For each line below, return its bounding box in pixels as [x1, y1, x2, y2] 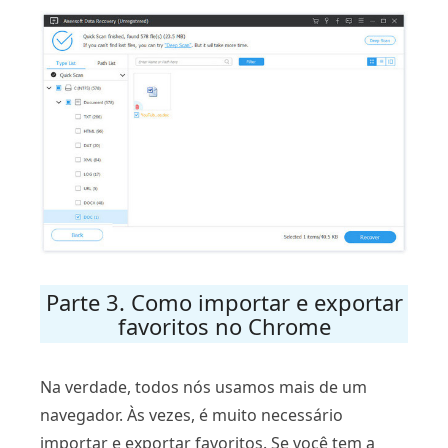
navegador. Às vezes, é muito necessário [40, 404, 343, 427]
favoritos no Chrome [117, 311, 331, 342]
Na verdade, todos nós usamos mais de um [40, 376, 367, 399]
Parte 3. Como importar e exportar [45, 287, 403, 318]
